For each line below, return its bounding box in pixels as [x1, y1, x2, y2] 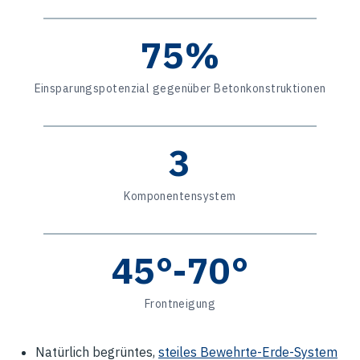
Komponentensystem [124, 189, 236, 203]
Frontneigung [144, 297, 216, 311]
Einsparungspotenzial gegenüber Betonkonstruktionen [34, 81, 326, 96]
